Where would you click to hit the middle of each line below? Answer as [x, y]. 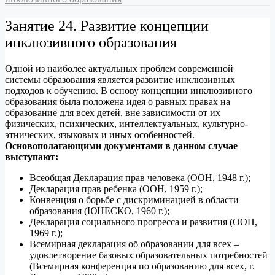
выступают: [33, 157]
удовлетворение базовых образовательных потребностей [149, 255]
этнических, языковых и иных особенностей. [100, 134]
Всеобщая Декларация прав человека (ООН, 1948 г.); [141, 177]
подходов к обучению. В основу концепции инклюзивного [129, 90]
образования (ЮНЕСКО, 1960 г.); [101, 211]
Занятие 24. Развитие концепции [107, 25]
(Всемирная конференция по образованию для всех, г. [142, 266]
